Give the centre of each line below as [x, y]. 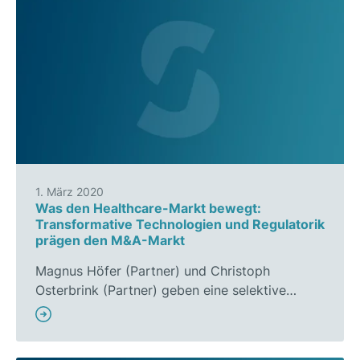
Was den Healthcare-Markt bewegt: [148, 209]
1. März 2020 [70, 192]
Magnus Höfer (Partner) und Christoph [153, 271]
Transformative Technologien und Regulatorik [180, 225]
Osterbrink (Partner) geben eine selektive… [166, 290]
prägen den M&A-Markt [110, 241]
